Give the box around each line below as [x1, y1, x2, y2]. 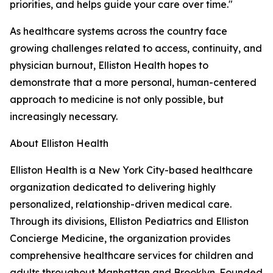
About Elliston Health [10, 137, 108, 150]
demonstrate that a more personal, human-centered [10, 76, 257, 89]
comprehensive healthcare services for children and [10, 249, 253, 262]
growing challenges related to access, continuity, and [10, 42, 262, 55]
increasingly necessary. [10, 110, 118, 123]
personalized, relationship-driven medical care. [10, 198, 232, 211]
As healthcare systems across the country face [10, 25, 227, 38]
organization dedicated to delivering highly [10, 181, 216, 194]
